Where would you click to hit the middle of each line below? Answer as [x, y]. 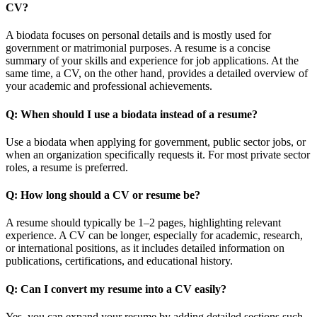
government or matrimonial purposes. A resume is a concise [138, 48]
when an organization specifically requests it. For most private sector [158, 154]
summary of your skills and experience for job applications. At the [152, 61]
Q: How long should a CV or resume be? [103, 195]
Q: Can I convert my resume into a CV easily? [116, 289]
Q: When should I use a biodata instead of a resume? [132, 114]
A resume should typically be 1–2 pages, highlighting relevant [143, 223]
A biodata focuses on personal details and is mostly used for [138, 35]
